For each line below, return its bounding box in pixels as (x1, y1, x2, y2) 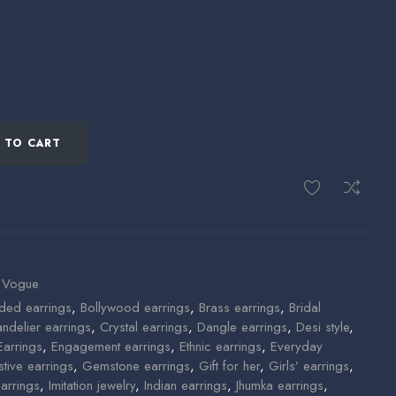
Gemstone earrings (82, 356, 190, 377)
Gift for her (199, 356, 260, 377)
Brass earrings (199, 298, 280, 318)
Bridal (289, 298, 321, 318)
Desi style (296, 317, 349, 338)
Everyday (270, 337, 323, 357)
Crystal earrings (100, 317, 188, 338)
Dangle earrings (197, 317, 287, 338)
